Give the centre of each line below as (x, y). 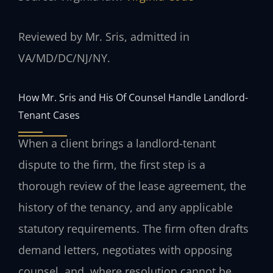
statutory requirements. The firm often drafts (133, 228)
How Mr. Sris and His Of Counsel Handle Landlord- (133, 97)
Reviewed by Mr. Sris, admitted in (104, 37)
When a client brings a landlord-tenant (117, 143)
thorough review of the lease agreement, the (132, 186)
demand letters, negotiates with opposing (125, 250)
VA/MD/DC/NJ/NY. (64, 58)
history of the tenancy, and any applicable (126, 207)
